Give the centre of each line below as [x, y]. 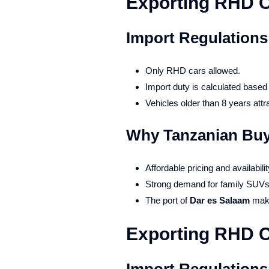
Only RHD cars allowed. [192, 71]
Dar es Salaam [219, 200]
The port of [167, 200]
